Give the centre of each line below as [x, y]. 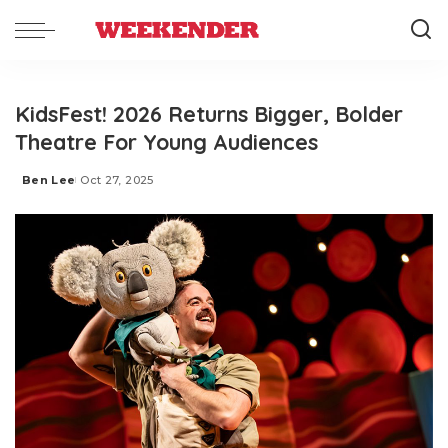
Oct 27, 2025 [117, 180]
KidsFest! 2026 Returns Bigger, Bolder [209, 113]
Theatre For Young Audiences [166, 141]
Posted [45, 187]
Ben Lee [49, 180]
